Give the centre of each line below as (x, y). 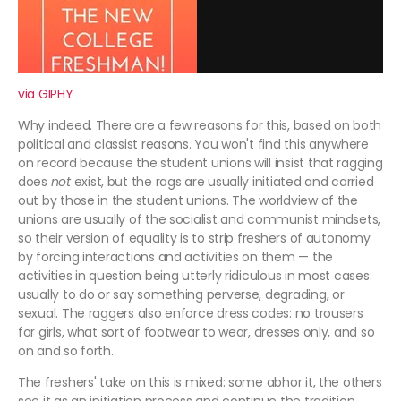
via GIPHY (46, 94)
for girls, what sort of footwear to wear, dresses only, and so (196, 333)
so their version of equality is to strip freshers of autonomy (194, 239)
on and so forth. (66, 351)
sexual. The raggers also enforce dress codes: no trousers (191, 314)
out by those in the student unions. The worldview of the (188, 201)
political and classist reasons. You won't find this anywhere (193, 145)
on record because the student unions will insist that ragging (200, 163)
